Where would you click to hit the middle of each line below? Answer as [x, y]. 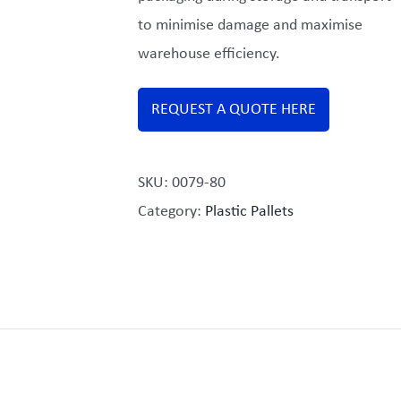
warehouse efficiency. [209, 54]
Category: [171, 212]
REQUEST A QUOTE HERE [234, 110]
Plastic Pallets [249, 212]
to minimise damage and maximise [250, 26]
